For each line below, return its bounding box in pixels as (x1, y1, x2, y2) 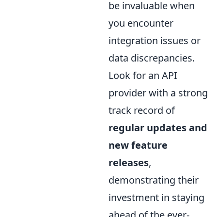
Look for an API (108, 69, 177, 82)
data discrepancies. (108, 51, 195, 65)
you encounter (108, 16, 173, 30)
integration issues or (108, 34, 201, 47)
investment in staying (108, 191, 204, 204)
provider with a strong (108, 86, 208, 100)
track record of (108, 104, 175, 117)
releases (108, 156, 149, 170)
